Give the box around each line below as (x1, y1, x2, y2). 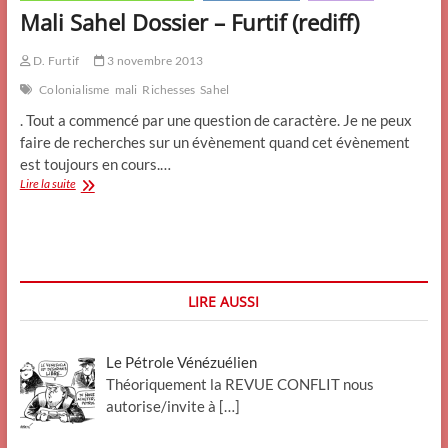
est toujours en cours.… (19, 155, 171, 173)
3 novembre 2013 (105, 53, 204, 68)
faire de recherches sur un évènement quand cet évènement (19, 133, 410, 151)
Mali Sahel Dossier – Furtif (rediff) (19, 7, 359, 37)
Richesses (142, 82, 196, 97)
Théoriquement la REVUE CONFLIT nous (106, 375, 374, 393)
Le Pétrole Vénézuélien (106, 353, 257, 371)
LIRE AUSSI (188, 292, 260, 311)
